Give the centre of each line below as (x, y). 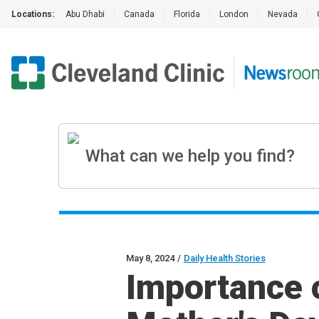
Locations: (33, 14)
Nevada (283, 14)
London (234, 14)
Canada (139, 14)
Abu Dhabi (85, 14)
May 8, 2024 (150, 258)
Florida (187, 14)
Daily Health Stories (224, 258)
